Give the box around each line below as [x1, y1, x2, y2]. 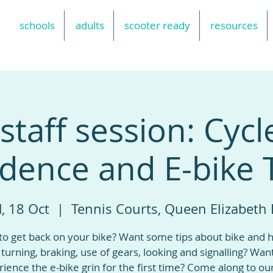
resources [210, 18, 258, 32]
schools [19, 18, 55, 32]
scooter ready [124, 18, 190, 32]
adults [76, 18, 104, 32]
